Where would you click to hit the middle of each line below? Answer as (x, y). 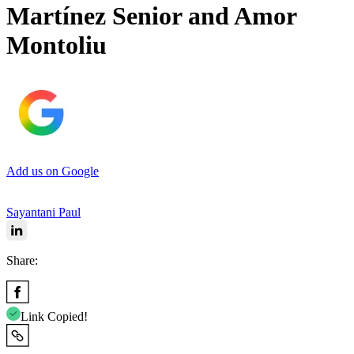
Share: (22, 260)
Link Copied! (54, 316)
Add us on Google (53, 171)
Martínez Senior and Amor (151, 16)
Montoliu (56, 45)
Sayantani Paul (43, 212)
